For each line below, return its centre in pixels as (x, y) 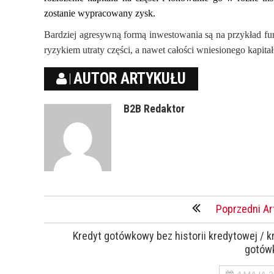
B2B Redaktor (154, 109)
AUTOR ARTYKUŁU (130, 79)
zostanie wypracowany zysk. (100, 13)
